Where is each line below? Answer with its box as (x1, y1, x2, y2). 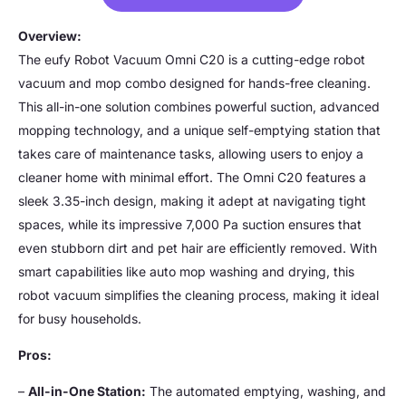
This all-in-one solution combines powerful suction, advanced (18, 98, 380, 114)
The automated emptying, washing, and (146, 382, 386, 399)
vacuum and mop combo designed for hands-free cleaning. (18, 74, 371, 91)
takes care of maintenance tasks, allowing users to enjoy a (18, 145, 363, 161)
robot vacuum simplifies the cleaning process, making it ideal (18, 286, 379, 303)
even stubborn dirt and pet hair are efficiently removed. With (18, 239, 377, 256)
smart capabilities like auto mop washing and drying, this (18, 263, 354, 279)
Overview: (18, 27, 82, 43)
